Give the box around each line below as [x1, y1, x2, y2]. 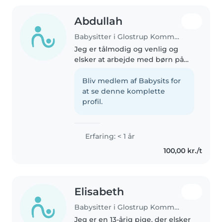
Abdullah [74, 15, 123, 28]
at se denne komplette [82, 87, 166, 96]
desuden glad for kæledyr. [74, 86, 169, 96]
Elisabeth [74, 185, 124, 198]
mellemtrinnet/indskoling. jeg [74, 65, 183, 75]
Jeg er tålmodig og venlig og [74, 45, 179, 54]
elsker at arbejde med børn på [74, 55, 184, 64]
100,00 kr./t [163, 146, 202, 156]
